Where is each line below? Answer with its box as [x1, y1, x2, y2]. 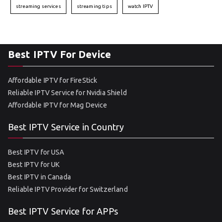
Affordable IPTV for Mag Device [8, 101, 108, 109]
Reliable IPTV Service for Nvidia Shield [8, 89, 127, 97]
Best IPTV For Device [8, 49, 111, 60]
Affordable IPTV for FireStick [8, 76, 98, 84]
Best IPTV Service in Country [8, 122, 124, 132]
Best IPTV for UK [8, 161, 60, 168]
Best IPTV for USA [8, 148, 64, 156]
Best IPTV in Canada [8, 173, 71, 181]
